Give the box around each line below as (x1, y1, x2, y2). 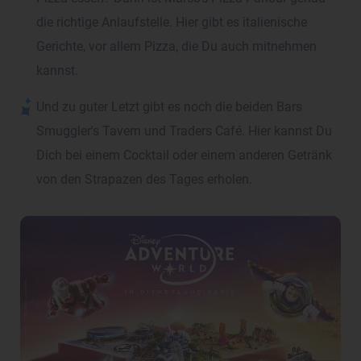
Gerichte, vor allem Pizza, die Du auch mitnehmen (36, 39, 317, 55)
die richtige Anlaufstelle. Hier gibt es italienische (36, 15, 308, 31)
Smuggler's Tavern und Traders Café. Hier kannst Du (36, 124, 333, 139)
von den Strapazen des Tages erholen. (36, 172, 253, 188)
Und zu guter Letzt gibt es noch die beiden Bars (36, 100, 303, 115)
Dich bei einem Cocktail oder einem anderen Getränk (36, 148, 333, 164)
